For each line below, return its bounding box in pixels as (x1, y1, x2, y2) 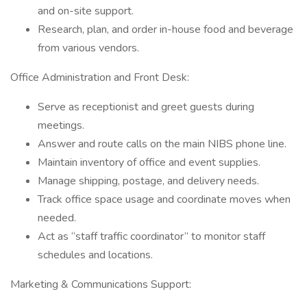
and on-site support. (38, 3, 134, 19)
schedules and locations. (38, 247, 153, 262)
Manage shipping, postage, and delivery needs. (38, 173, 259, 188)
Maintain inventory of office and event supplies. (38, 155, 260, 170)
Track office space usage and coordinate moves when (38, 192, 291, 207)
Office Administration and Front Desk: (10, 70, 189, 85)
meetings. (38, 118, 84, 133)
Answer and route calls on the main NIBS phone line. (38, 136, 286, 151)
